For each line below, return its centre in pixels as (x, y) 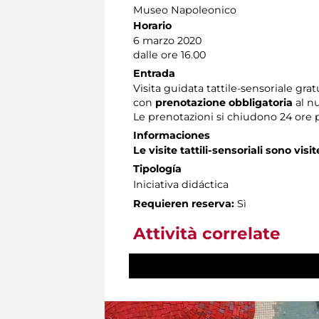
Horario (152, 25)
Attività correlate (207, 233)
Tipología (157, 168)
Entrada (154, 73)
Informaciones (172, 135)
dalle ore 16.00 (169, 54)
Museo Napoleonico (185, 10)
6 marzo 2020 (167, 40)
